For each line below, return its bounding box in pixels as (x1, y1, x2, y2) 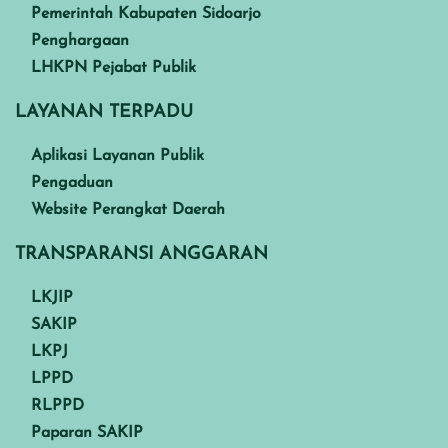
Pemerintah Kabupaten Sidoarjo (31, 5, 261, 22)
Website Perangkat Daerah (31, 201, 225, 218)
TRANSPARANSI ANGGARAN (15, 244, 268, 264)
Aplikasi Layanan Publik (31, 147, 204, 164)
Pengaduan (31, 174, 113, 191)
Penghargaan (31, 32, 129, 49)
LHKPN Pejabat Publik (31, 59, 196, 76)
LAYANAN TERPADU (15, 102, 193, 122)
